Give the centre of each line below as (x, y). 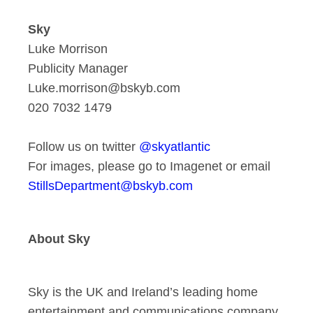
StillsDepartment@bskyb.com (110, 186)
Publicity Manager (78, 68)
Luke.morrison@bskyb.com (104, 88)
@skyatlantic (175, 147)
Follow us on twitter (83, 147)
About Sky (59, 239)
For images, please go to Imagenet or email (149, 166)
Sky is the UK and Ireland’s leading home (143, 292)
